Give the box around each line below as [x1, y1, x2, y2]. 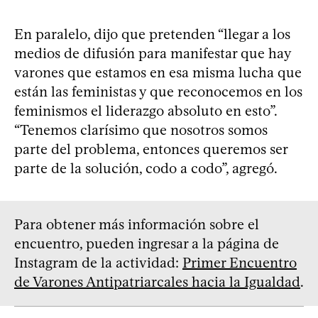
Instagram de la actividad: [14, 253, 182, 271]
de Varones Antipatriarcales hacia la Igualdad [14, 273, 300, 290]
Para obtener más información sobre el [14, 215, 259, 233]
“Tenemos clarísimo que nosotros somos [14, 121, 268, 138]
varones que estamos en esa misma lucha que [14, 63, 302, 81]
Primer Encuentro [182, 253, 297, 271]
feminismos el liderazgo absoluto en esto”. [14, 102, 277, 119]
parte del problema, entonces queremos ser [14, 140, 287, 158]
